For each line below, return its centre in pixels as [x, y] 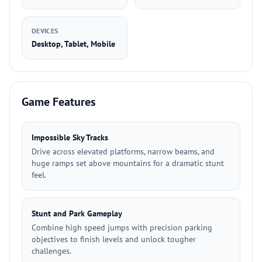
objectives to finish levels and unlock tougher [114, 239]
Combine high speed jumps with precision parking [122, 227]
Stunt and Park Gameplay [77, 213]
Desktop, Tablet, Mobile [73, 44]
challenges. [51, 251]
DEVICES [45, 31]
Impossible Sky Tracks [70, 137]
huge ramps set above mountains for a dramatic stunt [128, 163]
